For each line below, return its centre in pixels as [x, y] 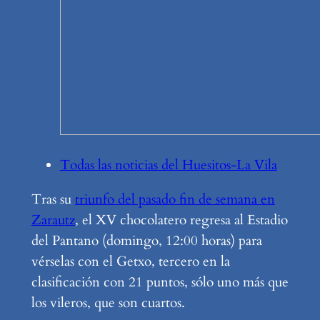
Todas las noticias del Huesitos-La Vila [168, 165]
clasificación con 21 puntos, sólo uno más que [160, 282]
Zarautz [53, 220]
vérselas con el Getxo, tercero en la [130, 262]
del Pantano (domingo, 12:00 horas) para [146, 241]
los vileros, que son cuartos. [108, 303]
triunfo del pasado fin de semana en [175, 200]
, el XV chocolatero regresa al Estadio [181, 220]
